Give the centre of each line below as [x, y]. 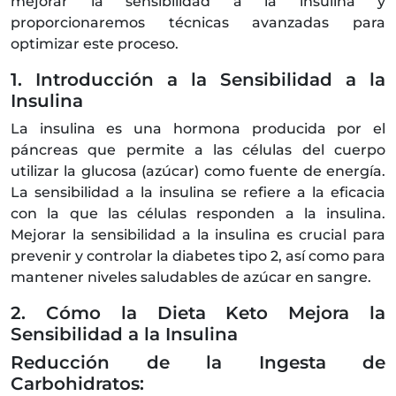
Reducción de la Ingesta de [198, 362]
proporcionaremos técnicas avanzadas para [198, 23]
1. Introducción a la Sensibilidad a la [198, 80]
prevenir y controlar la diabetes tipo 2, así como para [198, 256]
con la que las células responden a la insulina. [198, 213]
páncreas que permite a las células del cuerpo [198, 150]
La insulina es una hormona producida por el [198, 129]
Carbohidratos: [77, 384]
